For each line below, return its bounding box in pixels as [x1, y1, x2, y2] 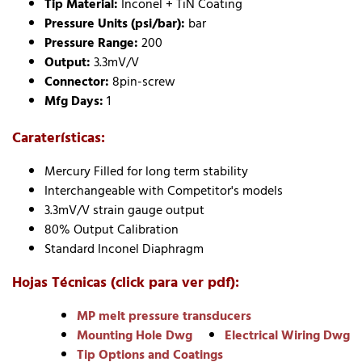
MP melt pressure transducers [77, 305, 251, 327]
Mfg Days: [44, 90, 103, 112]
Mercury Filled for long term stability [44, 161, 248, 183]
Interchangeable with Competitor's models [44, 180, 283, 202]
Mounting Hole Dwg [77, 325, 192, 347]
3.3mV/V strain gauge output [44, 200, 204, 221]
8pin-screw [109, 71, 175, 93]
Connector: [44, 71, 109, 93]
